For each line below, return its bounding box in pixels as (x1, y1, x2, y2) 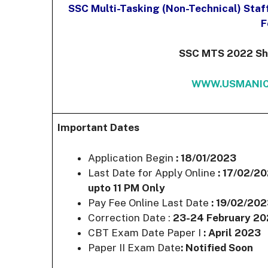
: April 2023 (203, 226, 261, 239)
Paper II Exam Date (88, 241, 181, 254)
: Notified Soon (181, 241, 253, 254)
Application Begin (88, 151, 176, 164)
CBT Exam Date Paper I (88, 226, 203, 239)
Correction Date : (88, 211, 173, 224)
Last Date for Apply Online (88, 166, 218, 179)
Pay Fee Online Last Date (88, 196, 211, 209)
